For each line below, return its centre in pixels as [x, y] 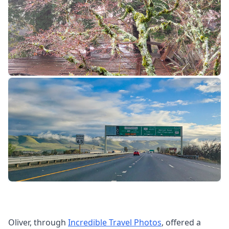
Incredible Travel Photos [115, 222]
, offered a [181, 222]
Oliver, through [38, 222]
